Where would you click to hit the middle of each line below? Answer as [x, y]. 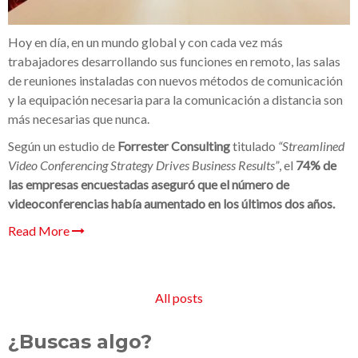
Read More [40, 230]
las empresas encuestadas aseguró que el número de [149, 184]
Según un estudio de [63, 145]
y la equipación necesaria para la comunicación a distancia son [175, 99]
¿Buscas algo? [80, 341]
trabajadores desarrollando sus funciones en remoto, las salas [174, 61]
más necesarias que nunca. [79, 118]
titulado [254, 145]
